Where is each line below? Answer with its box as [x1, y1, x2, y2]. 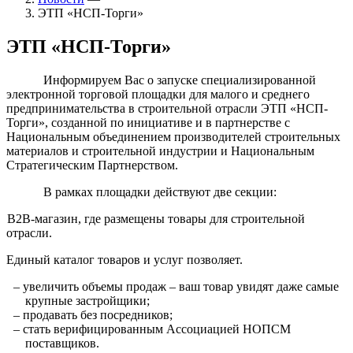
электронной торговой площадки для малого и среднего [6, 87, 310, 101]
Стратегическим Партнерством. [6, 158, 178, 172]
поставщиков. [25, 336, 99, 350]
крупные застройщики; [25, 293, 150, 307]
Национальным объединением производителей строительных [6, 129, 340, 143]
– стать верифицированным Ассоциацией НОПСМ [13, 321, 292, 336]
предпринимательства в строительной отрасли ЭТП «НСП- [6, 101, 328, 115]
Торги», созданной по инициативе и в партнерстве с [6, 115, 290, 129]
